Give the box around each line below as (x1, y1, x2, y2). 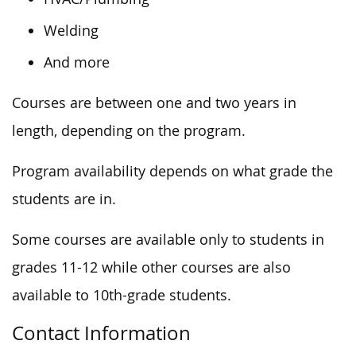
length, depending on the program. (12, 121, 246, 140)
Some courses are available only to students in (12, 230, 324, 249)
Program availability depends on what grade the (12, 161, 333, 180)
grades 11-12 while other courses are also (12, 257, 291, 277)
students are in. (12, 189, 116, 208)
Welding (44, 21, 99, 40)
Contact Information (12, 319, 191, 346)
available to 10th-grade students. (12, 285, 231, 304)
